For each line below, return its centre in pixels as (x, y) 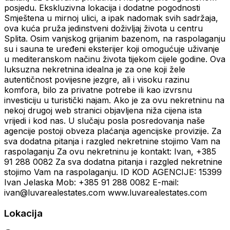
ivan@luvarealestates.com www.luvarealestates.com (106, 193)
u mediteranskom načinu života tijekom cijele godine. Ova (115, 59)
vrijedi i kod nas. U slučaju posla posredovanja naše (104, 121)
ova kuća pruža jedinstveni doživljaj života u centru (103, 28)
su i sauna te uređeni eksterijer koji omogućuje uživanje (112, 49)
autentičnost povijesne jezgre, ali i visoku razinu (97, 80)
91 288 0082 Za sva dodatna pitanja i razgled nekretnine (113, 162)
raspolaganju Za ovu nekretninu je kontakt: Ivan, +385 (110, 152)
